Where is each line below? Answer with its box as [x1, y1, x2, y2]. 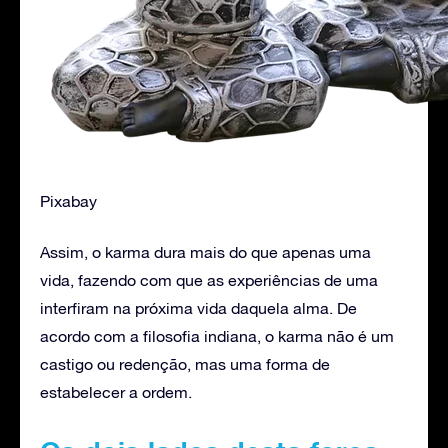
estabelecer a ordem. [40, 382, 192, 401]
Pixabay [40, 191, 97, 210]
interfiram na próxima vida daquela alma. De [40, 298, 357, 317]
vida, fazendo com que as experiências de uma [40, 270, 378, 289]
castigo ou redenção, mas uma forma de [40, 354, 330, 373]
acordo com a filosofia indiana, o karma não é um [40, 326, 394, 345]
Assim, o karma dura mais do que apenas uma [40, 242, 371, 261]
